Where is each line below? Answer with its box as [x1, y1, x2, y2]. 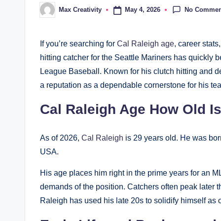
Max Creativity [59, 6, 102, 14]
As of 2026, [40, 133, 81, 142]
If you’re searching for [40, 39, 117, 48]
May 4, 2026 [124, 6, 160, 14]
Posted [39, 9, 61, 17]
